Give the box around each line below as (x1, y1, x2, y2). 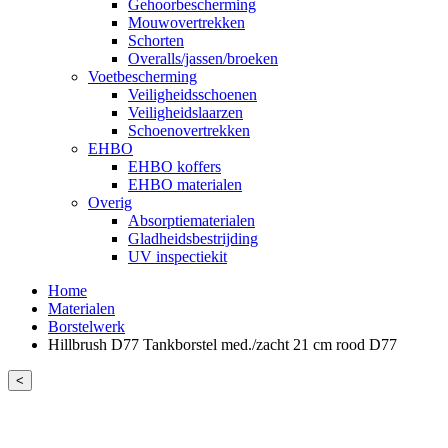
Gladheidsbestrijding (128, 229, 258, 247)
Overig (88, 193, 132, 211)
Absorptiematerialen (128, 211, 255, 229)
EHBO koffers (128, 157, 221, 175)
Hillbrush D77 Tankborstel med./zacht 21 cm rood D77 (48, 335, 397, 353)
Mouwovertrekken (128, 13, 245, 31)
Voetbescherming (88, 67, 197, 85)
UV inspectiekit (128, 247, 227, 265)
